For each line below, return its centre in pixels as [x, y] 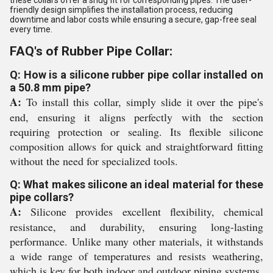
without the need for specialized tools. [94, 161]
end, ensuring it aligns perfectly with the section [136, 117]
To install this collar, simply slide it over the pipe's [142, 101]
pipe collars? [42, 197]
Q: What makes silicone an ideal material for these [136, 184]
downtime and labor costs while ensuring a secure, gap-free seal [133, 19]
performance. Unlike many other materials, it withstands [136, 241]
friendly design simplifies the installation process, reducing [121, 9]
